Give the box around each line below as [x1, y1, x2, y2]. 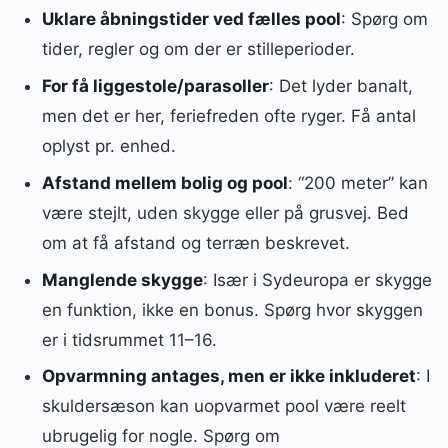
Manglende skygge [41, 269, 203, 290]
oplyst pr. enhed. [41, 136, 176, 157]
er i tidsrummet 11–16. [41, 329, 217, 350]
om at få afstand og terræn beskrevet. [41, 232, 350, 253]
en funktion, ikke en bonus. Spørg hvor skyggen [41, 299, 423, 320]
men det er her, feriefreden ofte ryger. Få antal [41, 106, 416, 127]
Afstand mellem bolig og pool [41, 172, 288, 193]
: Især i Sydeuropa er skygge [202, 269, 432, 290]
